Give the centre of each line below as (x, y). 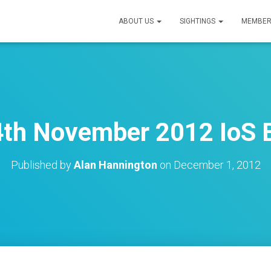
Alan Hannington (115, 165)
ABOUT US (137, 21)
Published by (42, 165)
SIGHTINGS (198, 21)
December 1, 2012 (217, 165)
